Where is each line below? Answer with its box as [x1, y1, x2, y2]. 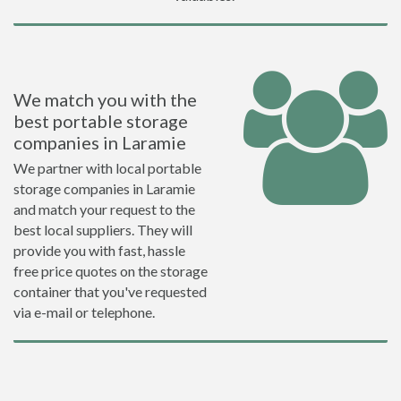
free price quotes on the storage [13, 262, 208, 279]
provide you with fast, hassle [13, 242, 185, 259]
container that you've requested [13, 283, 207, 300]
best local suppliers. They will [13, 221, 192, 238]
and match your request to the [13, 200, 195, 218]
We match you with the [13, 89, 197, 110]
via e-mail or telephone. [13, 303, 155, 320]
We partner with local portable [13, 159, 201, 176]
